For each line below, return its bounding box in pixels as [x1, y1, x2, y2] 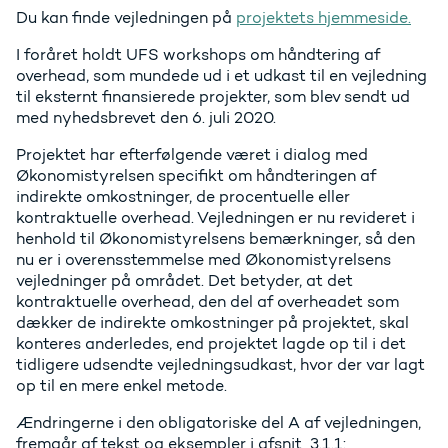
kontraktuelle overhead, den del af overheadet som [16, 292, 399, 312]
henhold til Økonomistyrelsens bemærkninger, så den [16, 229, 415, 249]
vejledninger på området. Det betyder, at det [16, 271, 353, 291]
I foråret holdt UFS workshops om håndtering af [16, 45, 380, 65]
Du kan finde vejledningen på [16, 8, 236, 28]
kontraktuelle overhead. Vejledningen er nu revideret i [16, 208, 415, 228]
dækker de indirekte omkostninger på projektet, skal [16, 313, 409, 333]
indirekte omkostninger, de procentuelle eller [16, 187, 350, 207]
